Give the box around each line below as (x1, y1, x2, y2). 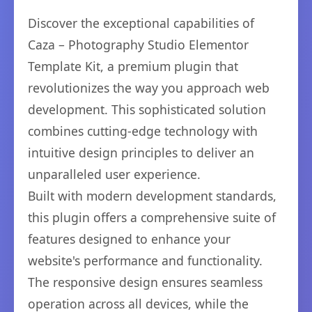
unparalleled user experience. (28, 166, 201, 183)
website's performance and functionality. (28, 252, 263, 270)
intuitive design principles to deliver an (28, 144, 254, 162)
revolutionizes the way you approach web (28, 79, 270, 97)
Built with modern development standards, (28, 187, 276, 205)
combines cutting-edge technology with (28, 123, 258, 140)
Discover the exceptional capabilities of (28, 15, 254, 32)
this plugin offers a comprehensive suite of (28, 209, 276, 226)
